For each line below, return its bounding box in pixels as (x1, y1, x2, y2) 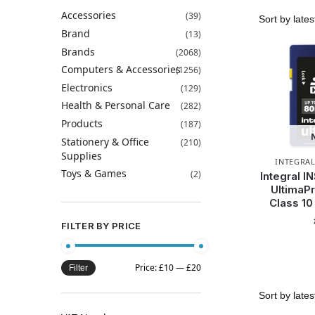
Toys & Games (61, 167, 127, 181)
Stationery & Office (61, 134, 149, 148)
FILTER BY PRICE (61, 219, 141, 231)
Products (61, 117, 103, 130)
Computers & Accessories (61, 63, 181, 77)
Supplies (61, 148, 102, 162)
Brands (61, 44, 95, 58)
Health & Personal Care (61, 98, 170, 112)
